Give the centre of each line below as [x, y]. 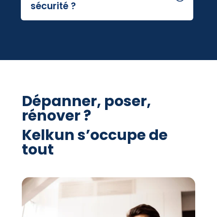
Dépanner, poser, [86, 101]
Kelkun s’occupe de [94, 135]
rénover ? [56, 116]
